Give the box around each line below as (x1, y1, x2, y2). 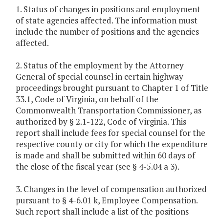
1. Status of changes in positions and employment (16, 3, 200, 15)
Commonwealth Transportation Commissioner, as (16, 105, 201, 116)
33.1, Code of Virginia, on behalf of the (16, 93, 158, 105)
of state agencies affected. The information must (16, 15, 197, 26)
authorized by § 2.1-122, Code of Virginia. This (16, 116, 186, 128)
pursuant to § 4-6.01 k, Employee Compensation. (16, 195, 197, 206)
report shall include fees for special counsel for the (16, 127, 205, 139)
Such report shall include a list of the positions (16, 206, 189, 218)
